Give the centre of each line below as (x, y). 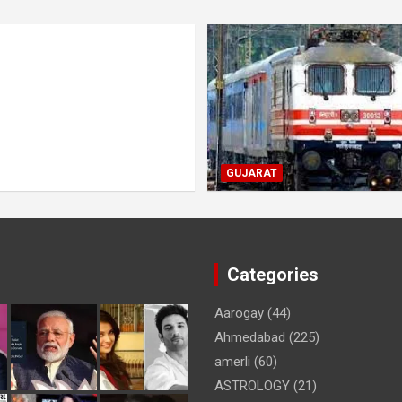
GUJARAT (252, 173)
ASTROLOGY (252, 385)
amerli (232, 361)
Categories (273, 274)
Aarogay (239, 313)
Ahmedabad (250, 337)
